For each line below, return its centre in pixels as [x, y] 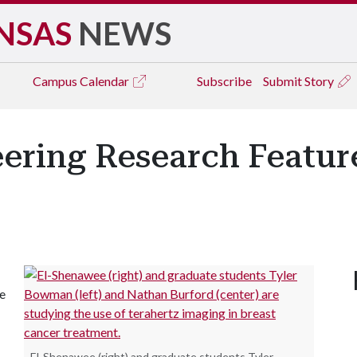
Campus [56, 81]
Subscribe [224, 81]
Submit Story [300, 81]
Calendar [106, 81]
